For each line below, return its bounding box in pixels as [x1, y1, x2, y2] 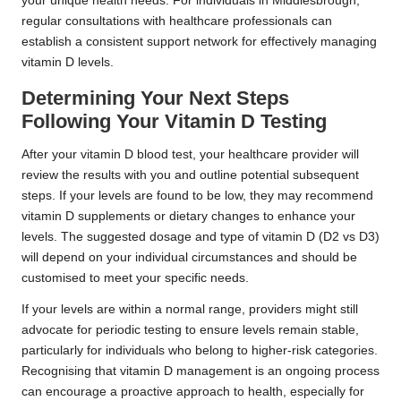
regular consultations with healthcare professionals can [21, 13, 332, 28]
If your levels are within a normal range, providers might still [21, 302, 358, 316]
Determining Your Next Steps [21, 86, 289, 109]
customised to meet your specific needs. [21, 270, 249, 285]
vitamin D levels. [21, 55, 114, 69]
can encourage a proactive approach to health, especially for [21, 384, 364, 398]
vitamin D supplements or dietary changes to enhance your [21, 209, 355, 223]
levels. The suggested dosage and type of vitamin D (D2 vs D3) [21, 229, 380, 243]
